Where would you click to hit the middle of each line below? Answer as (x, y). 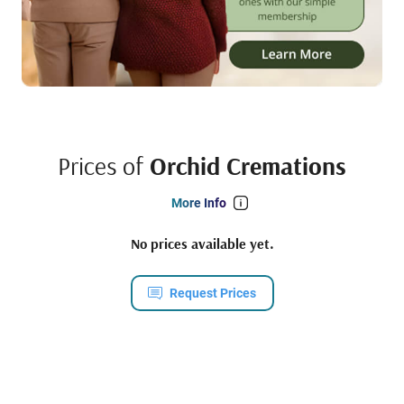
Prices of (104, 166)
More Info (198, 203)
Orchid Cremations (248, 166)
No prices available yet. (202, 244)
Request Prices (213, 294)
